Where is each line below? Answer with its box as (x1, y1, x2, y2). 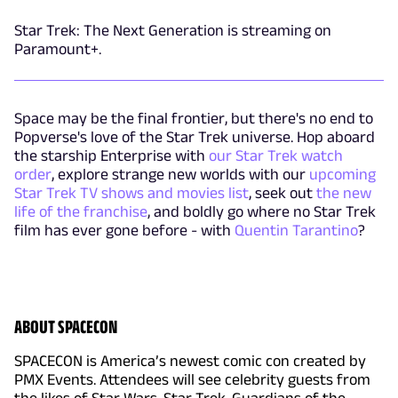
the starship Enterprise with (14, 147, 209, 165)
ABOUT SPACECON (14, 315, 117, 338)
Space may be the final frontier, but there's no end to (14, 109, 373, 128)
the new (316, 184, 371, 203)
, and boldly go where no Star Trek (147, 203, 376, 221)
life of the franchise (14, 203, 147, 221)
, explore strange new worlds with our (52, 165, 309, 184)
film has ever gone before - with (14, 221, 235, 240)
